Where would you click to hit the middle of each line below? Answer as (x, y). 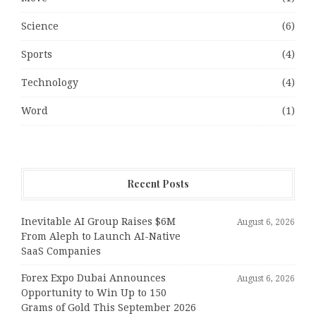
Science (40, 26)
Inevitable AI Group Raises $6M (98, 222)
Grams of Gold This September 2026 (109, 308)
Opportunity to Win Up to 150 (94, 293)
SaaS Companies (61, 251)
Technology (50, 83)
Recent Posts (158, 184)
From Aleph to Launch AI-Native (101, 237)
